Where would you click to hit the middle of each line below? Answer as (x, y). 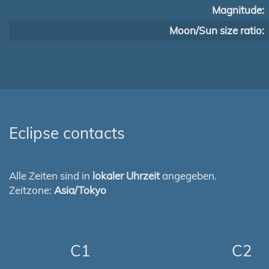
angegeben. (188, 176)
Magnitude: (238, 10)
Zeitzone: (32, 190)
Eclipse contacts (67, 133)
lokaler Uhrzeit (126, 176)
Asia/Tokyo (80, 190)
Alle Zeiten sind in (51, 176)
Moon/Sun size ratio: (217, 30)
